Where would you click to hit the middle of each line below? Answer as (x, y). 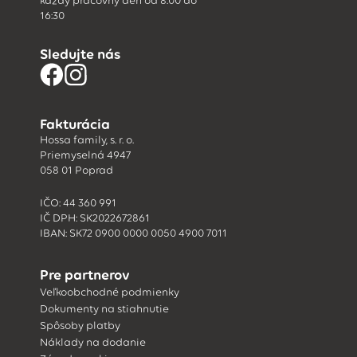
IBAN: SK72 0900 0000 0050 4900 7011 (133, 233)
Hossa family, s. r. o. (87, 140)
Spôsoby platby (80, 326)
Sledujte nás (80, 55)
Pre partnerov (85, 275)
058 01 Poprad (76, 171)
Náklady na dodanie (93, 343)
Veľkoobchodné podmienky (110, 292)
